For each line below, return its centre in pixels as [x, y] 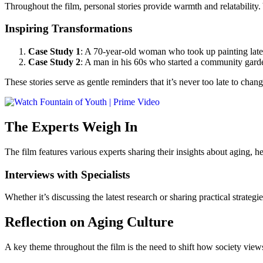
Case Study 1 [54, 52]
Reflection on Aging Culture [89, 222]
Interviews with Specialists [67, 174]
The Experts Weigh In [71, 127]
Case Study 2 [54, 62]
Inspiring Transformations [68, 29]
